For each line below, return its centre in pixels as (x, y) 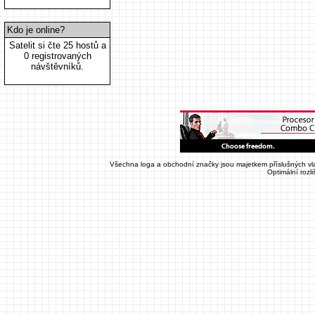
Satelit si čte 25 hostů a (57, 45)
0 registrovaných (57, 56)
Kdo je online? (36, 30)
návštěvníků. (57, 66)
